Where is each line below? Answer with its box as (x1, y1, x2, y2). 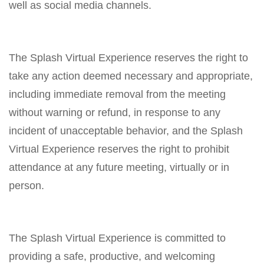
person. (9, 179, 44, 192)
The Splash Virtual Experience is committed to (9, 232, 226, 244)
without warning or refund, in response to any (9, 106, 220, 118)
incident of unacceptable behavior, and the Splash (9, 124, 243, 137)
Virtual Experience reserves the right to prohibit (9, 143, 229, 155)
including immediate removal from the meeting (9, 88, 226, 100)
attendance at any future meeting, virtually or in (9, 161, 229, 173)
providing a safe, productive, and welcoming (9, 250, 215, 262)
